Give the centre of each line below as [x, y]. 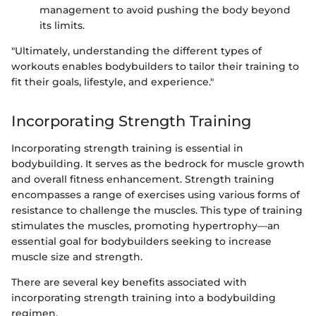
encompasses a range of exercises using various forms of [156, 194]
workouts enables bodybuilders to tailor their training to [155, 67]
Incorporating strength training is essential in [127, 148]
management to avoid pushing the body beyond [165, 10]
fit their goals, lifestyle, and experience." [113, 82]
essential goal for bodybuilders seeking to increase [141, 241]
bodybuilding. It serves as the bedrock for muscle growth [158, 163]
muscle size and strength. [77, 256]
